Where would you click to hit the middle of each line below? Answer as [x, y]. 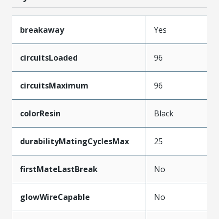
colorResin [40, 113]
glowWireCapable [55, 197]
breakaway [42, 30]
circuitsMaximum [54, 85]
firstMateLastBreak [59, 169]
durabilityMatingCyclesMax [75, 141]
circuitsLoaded [49, 57]
